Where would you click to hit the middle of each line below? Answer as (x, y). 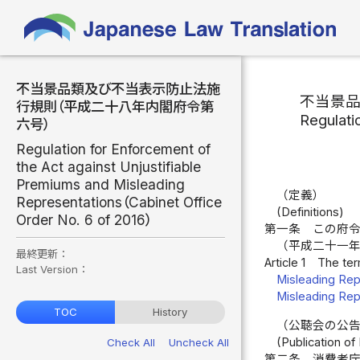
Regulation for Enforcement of (113, 149)
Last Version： (52, 269)
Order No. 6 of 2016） (84, 219)
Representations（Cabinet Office (119, 202)
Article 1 (285, 262)
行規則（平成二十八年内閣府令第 (115, 106)
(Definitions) (310, 212)
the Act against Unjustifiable (108, 166)
